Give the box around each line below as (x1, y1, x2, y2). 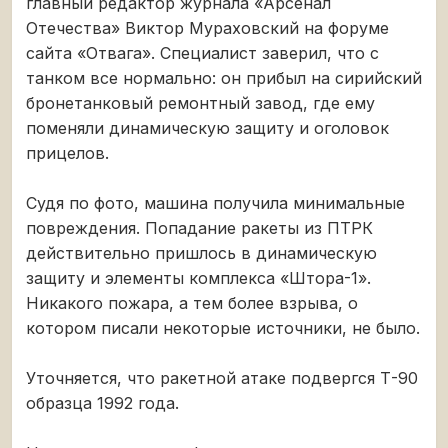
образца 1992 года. (26, 393, 179, 413)
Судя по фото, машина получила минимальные (26, 193, 405, 213)
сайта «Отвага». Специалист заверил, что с (26, 43, 379, 63)
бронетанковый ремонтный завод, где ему (26, 93, 375, 113)
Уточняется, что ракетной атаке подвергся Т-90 (26, 368, 418, 388)
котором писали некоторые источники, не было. (26, 318, 420, 338)
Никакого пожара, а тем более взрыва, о (26, 293, 358, 313)
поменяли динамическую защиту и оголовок (26, 118, 389, 138)
